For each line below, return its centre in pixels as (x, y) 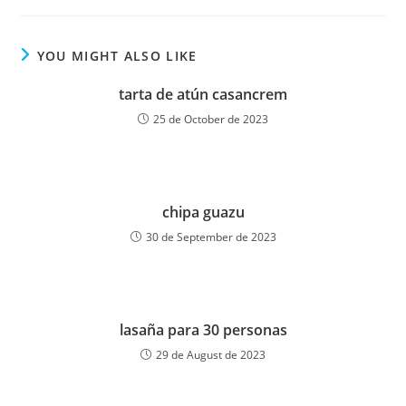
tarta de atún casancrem (203, 94)
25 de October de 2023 (211, 119)
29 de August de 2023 (211, 355)
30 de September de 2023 (211, 237)
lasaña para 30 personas (203, 330)
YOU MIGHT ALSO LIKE (117, 56)
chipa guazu (203, 212)
